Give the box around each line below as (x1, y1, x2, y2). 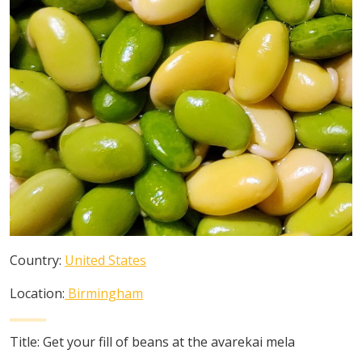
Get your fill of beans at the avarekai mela (43, 333, 295, 351)
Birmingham (68, 284, 143, 303)
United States (65, 251, 146, 270)
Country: (10, 251, 65, 270)
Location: (10, 284, 65, 303)
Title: (10, 333, 43, 351)
